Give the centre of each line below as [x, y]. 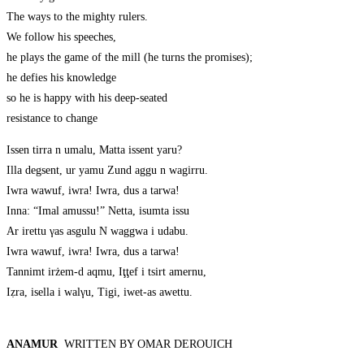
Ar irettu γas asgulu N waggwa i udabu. [97, 232]
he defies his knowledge [61, 78]
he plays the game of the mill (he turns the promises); [130, 58]
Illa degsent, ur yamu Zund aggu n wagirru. [107, 171]
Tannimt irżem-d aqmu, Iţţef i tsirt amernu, [106, 272]
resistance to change [52, 119]
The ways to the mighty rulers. [77, 17]
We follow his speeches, [61, 37]
